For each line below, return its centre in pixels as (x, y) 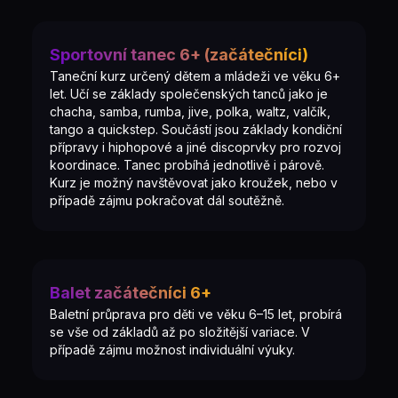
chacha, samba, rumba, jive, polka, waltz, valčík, (190, 111)
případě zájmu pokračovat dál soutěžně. (167, 200)
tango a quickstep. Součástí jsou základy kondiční (196, 129)
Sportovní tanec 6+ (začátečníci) (179, 55)
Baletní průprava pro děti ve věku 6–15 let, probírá (196, 314)
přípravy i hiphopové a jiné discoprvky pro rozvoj (195, 147)
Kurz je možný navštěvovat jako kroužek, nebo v (194, 183)
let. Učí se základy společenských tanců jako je (189, 94)
